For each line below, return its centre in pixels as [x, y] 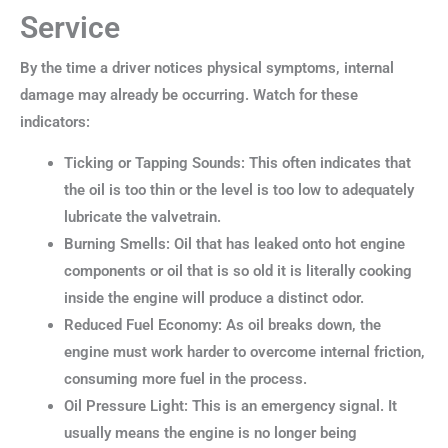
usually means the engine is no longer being [210, 433]
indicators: [55, 121]
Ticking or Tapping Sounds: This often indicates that [237, 163]
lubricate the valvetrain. [142, 217]
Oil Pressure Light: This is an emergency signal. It [230, 406]
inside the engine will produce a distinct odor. [213, 298]
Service [70, 27]
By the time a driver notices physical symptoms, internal [207, 67]
